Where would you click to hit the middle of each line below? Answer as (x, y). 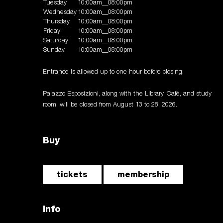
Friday (52, 31)
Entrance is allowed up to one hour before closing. (113, 72)
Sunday (54, 50)
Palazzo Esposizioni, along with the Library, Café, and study (127, 94)
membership (143, 175)
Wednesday (60, 12)
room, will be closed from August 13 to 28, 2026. (110, 105)
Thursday (56, 22)
